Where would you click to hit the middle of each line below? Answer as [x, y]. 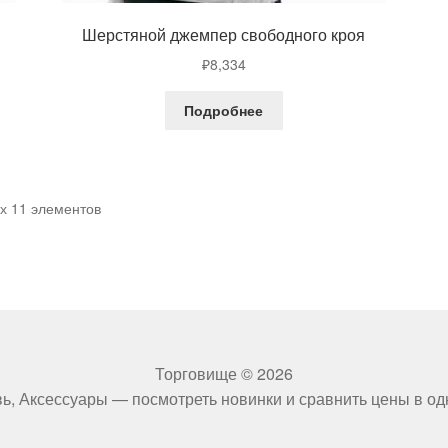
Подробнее [224, 110]
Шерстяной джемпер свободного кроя [224, 35]
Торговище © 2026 [224, 374]
